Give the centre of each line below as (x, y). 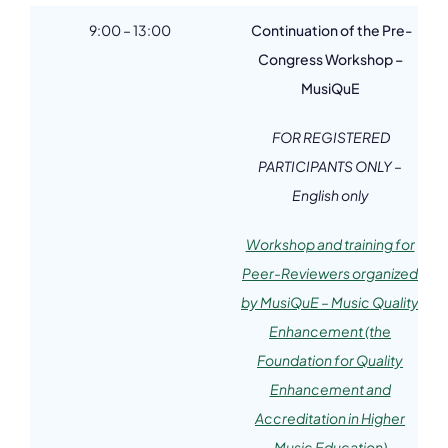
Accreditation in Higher (330, 418)
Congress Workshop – (330, 59)
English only (330, 195)
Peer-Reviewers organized (330, 273)
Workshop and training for (330, 244)
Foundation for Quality (330, 360)
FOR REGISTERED (331, 137)
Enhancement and (330, 389)
